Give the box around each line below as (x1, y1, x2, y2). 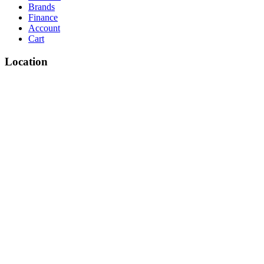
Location (5, 55, 48, 68)
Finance (28, 12, 58, 23)
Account (28, 23, 60, 34)
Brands (28, 2, 55, 12)
